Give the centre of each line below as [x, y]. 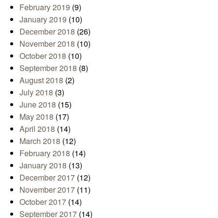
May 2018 [36, 116]
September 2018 [48, 68]
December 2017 [47, 177]
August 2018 [41, 80]
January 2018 [43, 165]
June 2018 [38, 104]
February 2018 [45, 153]
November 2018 [47, 43]
